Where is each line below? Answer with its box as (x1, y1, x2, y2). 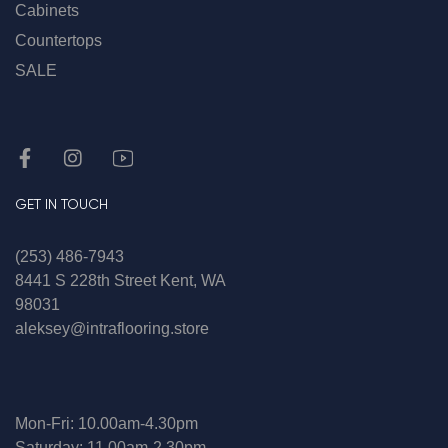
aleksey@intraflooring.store (15, 320, 209, 338)
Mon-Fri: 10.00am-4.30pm (15, 415, 198, 433)
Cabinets (15, 2, 79, 20)
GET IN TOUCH (15, 196, 108, 213)
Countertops (15, 32, 102, 50)
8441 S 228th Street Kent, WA (15, 272, 225, 290)
